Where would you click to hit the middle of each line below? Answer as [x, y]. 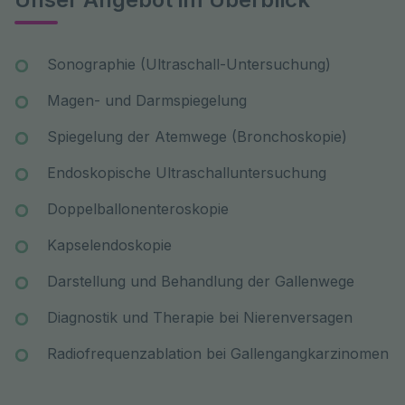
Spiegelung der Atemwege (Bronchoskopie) [197, 136]
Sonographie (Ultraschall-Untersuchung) [189, 64]
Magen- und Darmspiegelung [147, 100]
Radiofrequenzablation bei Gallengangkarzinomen [218, 353]
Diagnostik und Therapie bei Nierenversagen [200, 317]
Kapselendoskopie [109, 245]
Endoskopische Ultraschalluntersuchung [187, 172]
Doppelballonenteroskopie [138, 208]
